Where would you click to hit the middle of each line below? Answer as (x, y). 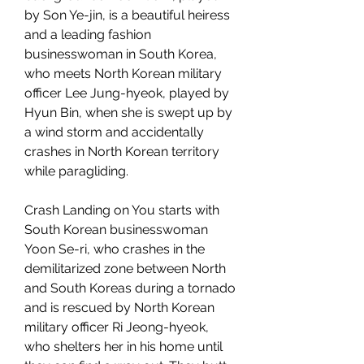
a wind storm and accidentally (114, 132)
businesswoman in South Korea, (121, 54)
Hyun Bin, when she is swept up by (128, 113)
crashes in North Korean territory (122, 152)
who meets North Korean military (123, 74)
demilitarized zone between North (125, 269)
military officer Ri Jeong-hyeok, (117, 327)
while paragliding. (76, 171)
